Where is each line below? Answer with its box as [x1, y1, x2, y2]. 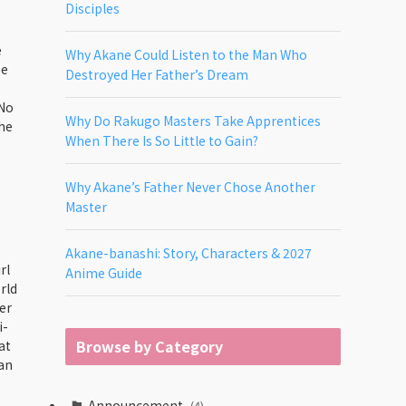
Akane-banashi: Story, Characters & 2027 [65, 244, 312, 262]
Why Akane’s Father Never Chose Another [65, 178, 315, 196]
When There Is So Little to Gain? [65, 131, 258, 150]
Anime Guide [65, 264, 142, 282]
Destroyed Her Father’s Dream [65, 65, 248, 83]
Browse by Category [76, 335, 223, 357]
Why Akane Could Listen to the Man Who [65, 45, 307, 63]
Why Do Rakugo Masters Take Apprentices [65, 111, 321, 130]
